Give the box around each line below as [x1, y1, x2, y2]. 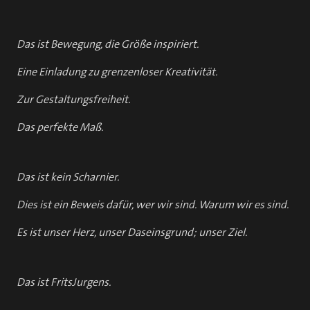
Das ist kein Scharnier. [17, 170, 119, 184]
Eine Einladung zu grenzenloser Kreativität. [17, 64, 217, 79]
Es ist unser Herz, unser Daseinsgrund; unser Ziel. [17, 225, 247, 239]
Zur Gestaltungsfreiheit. [17, 92, 130, 107]
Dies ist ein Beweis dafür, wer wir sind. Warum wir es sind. [17, 197, 289, 212]
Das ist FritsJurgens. [17, 275, 111, 289]
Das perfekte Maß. [17, 120, 103, 134]
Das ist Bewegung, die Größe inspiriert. [17, 37, 199, 51]
